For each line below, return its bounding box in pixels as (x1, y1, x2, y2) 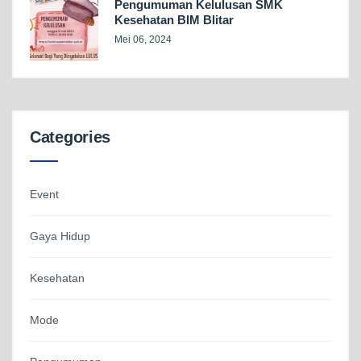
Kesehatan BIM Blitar (114, 13, 234, 27)
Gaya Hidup (30, 230, 90, 243)
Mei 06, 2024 (114, 34, 172, 46)
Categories (30, 128, 110, 147)
